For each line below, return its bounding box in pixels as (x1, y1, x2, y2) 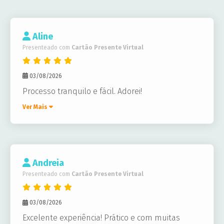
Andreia (30, 157, 64, 168)
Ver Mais (22, 103, 49, 110)
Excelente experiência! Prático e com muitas (22, 213, 180, 223)
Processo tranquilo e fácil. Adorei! (22, 86, 142, 96)
